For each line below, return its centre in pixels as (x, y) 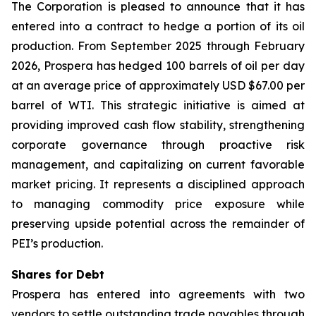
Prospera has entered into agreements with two (158, 294)
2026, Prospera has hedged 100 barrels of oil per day (158, 66)
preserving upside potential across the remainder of (158, 224)
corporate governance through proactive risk (158, 145)
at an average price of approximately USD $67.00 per (158, 85)
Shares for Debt (58, 274)
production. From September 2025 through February (158, 46)
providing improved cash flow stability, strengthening (158, 125)
